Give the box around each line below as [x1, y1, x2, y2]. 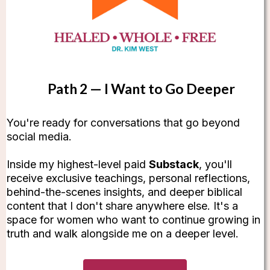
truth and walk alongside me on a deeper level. [7, 227, 239, 240]
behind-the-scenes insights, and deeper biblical [7, 185, 242, 198]
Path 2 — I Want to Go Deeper [47, 80, 235, 97]
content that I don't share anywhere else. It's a [7, 199, 238, 212]
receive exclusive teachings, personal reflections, [7, 171, 250, 184]
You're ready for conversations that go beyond [7, 116, 240, 129]
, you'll [199, 157, 232, 171]
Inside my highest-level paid [7, 157, 149, 171]
